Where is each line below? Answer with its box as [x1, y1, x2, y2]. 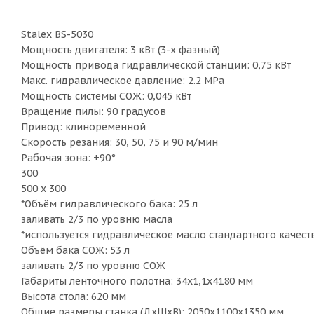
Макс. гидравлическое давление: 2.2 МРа [21, 74, 224, 87]
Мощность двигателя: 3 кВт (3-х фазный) [21, 43, 220, 56]
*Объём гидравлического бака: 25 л [21, 198, 198, 210]
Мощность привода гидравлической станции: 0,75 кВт [21, 59, 291, 71]
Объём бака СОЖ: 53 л [21, 244, 130, 257]
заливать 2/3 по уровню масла [21, 213, 172, 226]
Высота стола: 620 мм [21, 290, 126, 303]
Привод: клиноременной [21, 121, 146, 133]
